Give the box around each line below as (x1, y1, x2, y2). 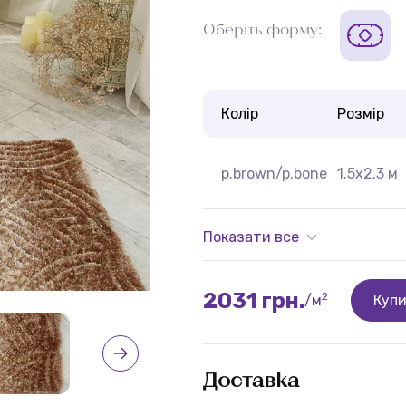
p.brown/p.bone (221, 164, 327, 182)
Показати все (203, 228, 299, 246)
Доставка (203, 367, 299, 391)
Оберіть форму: (203, 20, 322, 37)
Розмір (337, 105, 384, 122)
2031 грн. (203, 287, 304, 314)
